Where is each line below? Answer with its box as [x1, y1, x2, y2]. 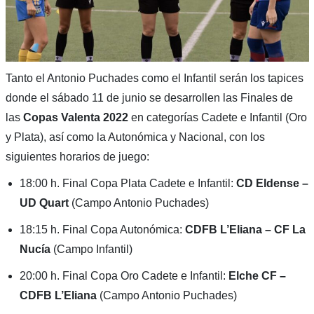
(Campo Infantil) [53, 243, 132, 255]
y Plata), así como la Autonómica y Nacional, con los [5, 130, 265, 143]
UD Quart [19, 196, 69, 209]
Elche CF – [228, 269, 286, 282]
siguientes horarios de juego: [5, 150, 149, 163]
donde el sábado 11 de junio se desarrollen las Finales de [5, 91, 293, 104]
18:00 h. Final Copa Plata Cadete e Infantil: [19, 177, 236, 189]
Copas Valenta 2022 [22, 111, 128, 123]
